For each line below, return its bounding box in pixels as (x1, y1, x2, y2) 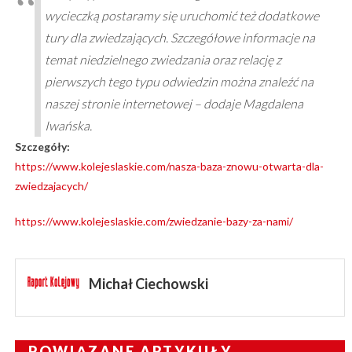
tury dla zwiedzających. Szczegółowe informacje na (44, 29, 315, 45)
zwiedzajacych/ (14, 178, 88, 192)
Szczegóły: (14, 139, 70, 153)
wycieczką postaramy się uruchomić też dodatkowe (44, 7, 319, 23)
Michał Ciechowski (88, 274, 208, 292)
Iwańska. (44, 117, 92, 133)
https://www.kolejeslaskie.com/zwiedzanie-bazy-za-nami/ (14, 214, 293, 228)
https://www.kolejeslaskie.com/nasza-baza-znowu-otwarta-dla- (14, 159, 324, 173)
